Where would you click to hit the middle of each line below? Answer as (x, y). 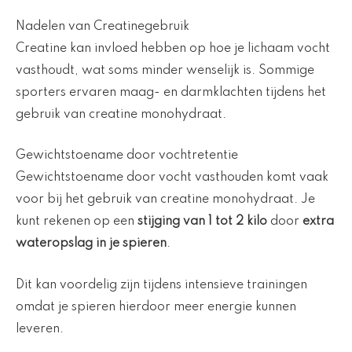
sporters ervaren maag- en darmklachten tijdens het (171, 92)
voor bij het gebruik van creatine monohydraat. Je (165, 200)
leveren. (40, 329)
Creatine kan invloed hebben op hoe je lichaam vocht (173, 48)
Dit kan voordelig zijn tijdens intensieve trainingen (161, 285)
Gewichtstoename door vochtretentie (127, 156)
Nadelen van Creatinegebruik (103, 26)
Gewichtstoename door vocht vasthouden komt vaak (172, 178)
